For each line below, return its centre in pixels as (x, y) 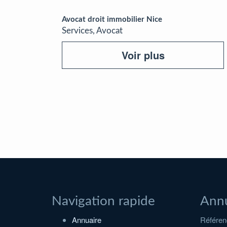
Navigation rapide (103, 201)
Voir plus (143, 55)
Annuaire (87, 219)
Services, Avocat (92, 30)
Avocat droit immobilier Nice (112, 19)
